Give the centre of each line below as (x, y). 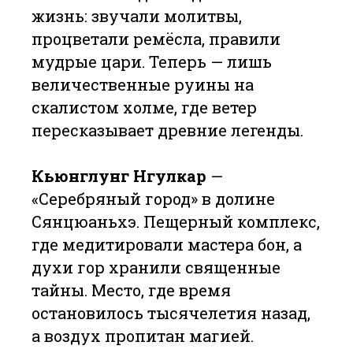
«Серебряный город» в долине (153, 199)
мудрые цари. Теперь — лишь (152, 61)
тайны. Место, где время (131, 290)
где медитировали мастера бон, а (167, 244)
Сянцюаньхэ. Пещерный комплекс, (176, 221)
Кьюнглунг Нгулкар (119, 176)
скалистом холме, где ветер (144, 107)
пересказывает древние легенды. (167, 130)
